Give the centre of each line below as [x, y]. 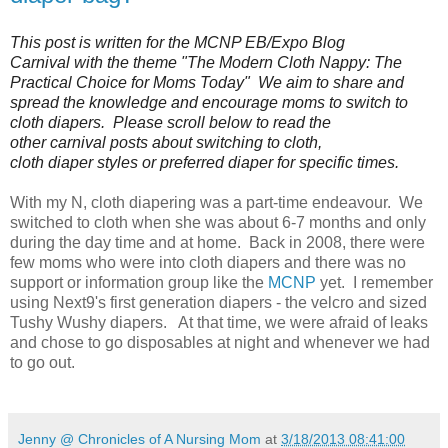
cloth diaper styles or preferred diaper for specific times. [206, 162]
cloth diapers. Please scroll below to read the [170, 122]
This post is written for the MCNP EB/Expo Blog [177, 42]
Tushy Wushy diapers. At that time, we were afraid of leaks [219, 322]
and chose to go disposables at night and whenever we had [220, 342]
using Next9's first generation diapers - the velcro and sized [218, 302]
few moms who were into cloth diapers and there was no [208, 262]
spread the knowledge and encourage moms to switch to [209, 102]
